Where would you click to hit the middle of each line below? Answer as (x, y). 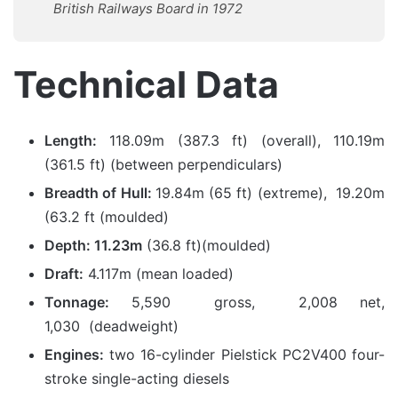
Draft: (64, 273)
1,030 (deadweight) (111, 326)
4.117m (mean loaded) (159, 273)
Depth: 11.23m (93, 245)
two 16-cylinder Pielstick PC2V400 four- (244, 354)
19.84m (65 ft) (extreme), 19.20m (270, 192)
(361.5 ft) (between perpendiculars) (163, 164)
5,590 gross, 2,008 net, (247, 302)
